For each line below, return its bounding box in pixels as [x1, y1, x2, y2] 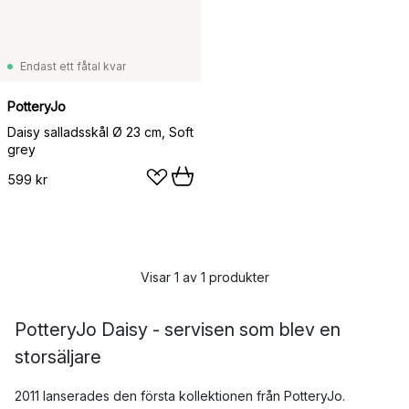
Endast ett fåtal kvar [20, 59, 126, 73]
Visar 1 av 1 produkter [140, 269, 269, 285]
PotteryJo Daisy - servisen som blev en [15, 319, 341, 341]
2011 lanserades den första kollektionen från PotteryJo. [15, 388, 345, 404]
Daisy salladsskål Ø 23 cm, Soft [7, 124, 194, 140]
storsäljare [15, 346, 101, 368]
